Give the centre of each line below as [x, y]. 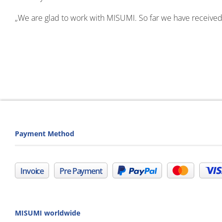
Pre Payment [81, 171]
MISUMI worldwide [48, 213]
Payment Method [45, 134]
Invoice [32, 171]
